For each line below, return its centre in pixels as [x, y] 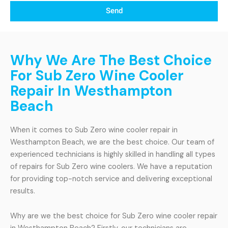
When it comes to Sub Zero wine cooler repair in [94, 130]
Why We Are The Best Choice [111, 60]
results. [23, 191]
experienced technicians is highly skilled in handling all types [113, 154]
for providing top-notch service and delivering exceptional [111, 179]
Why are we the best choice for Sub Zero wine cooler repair [114, 216]
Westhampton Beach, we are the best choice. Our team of [112, 142]
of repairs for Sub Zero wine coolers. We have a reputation [111, 166]
